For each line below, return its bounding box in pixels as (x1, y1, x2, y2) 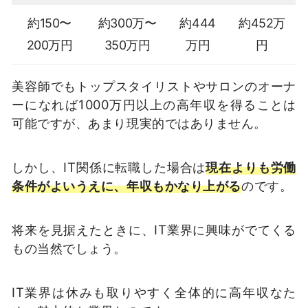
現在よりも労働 (206, 159, 296, 175)
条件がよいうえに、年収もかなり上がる (12, 178, 241, 194)
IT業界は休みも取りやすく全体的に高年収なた (12, 284, 296, 300)
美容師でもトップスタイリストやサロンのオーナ (12, 78, 296, 94)
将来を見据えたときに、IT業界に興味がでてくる (12, 221, 296, 237)
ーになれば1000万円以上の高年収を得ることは (12, 97, 296, 113)
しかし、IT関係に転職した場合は (12, 159, 206, 175)
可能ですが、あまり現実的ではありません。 (12, 115, 267, 131)
